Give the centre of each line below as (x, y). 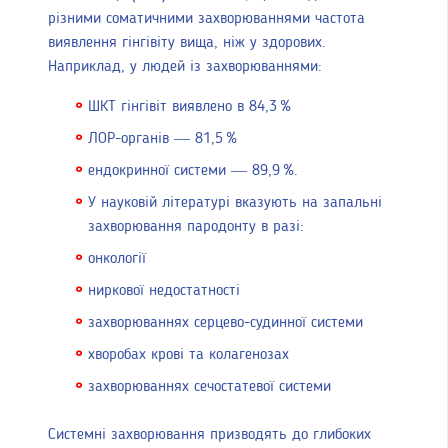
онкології (117, 258)
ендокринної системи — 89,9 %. (193, 170)
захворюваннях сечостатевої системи (209, 386)
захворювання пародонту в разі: (196, 226)
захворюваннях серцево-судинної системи (225, 322)
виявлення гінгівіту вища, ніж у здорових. (187, 42)
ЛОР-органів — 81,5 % (162, 138)
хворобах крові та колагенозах (188, 354)
